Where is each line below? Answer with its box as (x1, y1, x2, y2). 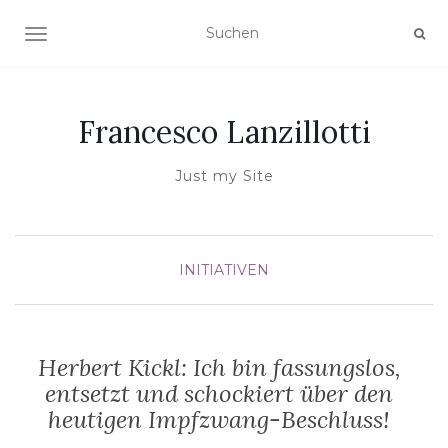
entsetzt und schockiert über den (45, 378, 393, 409)
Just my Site (174, 167, 274, 185)
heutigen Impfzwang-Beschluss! (48, 404, 390, 435)
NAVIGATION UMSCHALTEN (35, 27, 237, 45)
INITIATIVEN (179, 261, 269, 279)
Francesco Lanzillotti (77, 113, 371, 151)
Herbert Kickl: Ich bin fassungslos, (37, 352, 401, 383)
